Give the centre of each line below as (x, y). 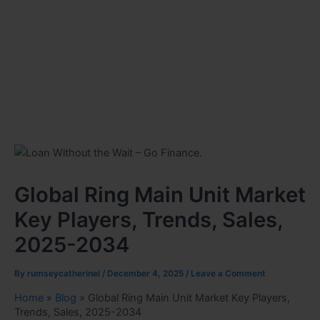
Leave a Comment (228, 273)
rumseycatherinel (65, 273)
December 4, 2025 (146, 273)
